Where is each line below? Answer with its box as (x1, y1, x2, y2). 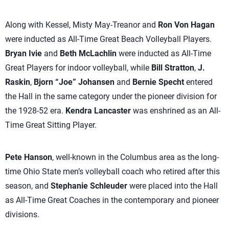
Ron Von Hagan (158, 20, 215, 30)
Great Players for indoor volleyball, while (5, 63, 151, 73)
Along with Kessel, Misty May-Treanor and (5, 20, 158, 30)
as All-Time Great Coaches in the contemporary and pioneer (5, 195, 219, 205)
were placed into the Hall (127, 181, 218, 191)
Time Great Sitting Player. (5, 120, 97, 130)
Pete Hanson (5, 152, 52, 162)
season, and (5, 181, 51, 191)
